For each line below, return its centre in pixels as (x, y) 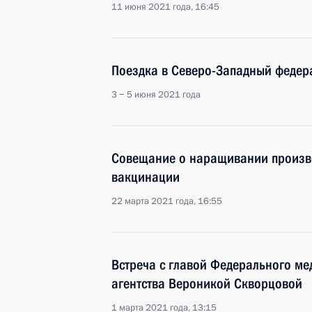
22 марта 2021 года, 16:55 (167, 201)
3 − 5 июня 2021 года (156, 95)
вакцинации (146, 177)
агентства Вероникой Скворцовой (207, 283)
